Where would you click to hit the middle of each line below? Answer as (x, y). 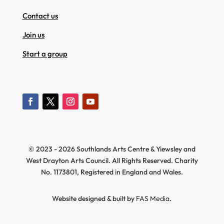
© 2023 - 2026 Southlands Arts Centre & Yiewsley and (112, 149)
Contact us (40, 15)
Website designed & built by (94, 198)
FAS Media (153, 198)
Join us (33, 34)
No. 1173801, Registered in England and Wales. (112, 172)
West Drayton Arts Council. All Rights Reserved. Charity (112, 160)
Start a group (45, 53)
